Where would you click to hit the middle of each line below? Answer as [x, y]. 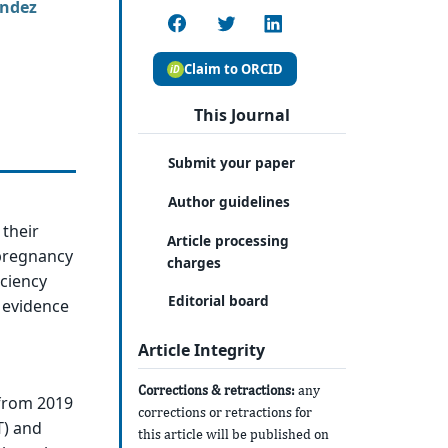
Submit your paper [232, 163]
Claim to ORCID [233, 68]
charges [194, 262]
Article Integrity [201, 349]
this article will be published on [233, 434]
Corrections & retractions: [216, 390]
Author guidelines [229, 201]
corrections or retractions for [224, 412]
